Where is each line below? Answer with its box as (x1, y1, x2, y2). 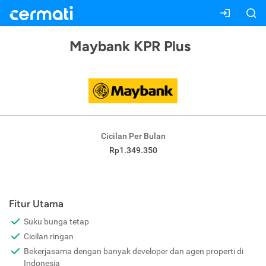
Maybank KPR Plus (69, 37, 191, 55)
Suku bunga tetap (24, 217, 89, 227)
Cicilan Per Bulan (100, 131, 166, 141)
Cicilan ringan (24, 232, 74, 242)
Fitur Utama (9, 198, 64, 210)
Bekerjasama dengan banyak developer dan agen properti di (24, 246, 243, 256)
